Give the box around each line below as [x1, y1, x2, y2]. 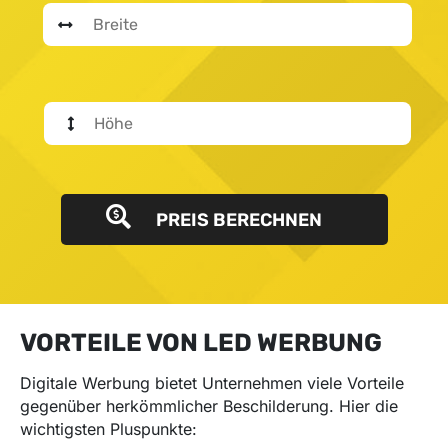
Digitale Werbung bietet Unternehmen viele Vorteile [20, 372, 404, 393]
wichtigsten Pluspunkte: [20, 418, 197, 439]
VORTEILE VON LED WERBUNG [20, 327, 382, 357]
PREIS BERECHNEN [156, 209, 315, 230]
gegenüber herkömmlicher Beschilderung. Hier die [20, 395, 398, 416]
